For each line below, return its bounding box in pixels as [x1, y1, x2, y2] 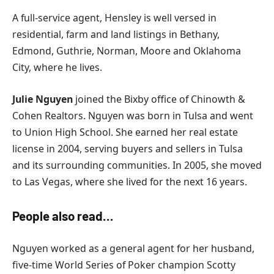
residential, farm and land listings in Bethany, [12, 28, 220, 42]
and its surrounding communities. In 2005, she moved [12, 158, 262, 172]
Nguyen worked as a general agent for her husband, [12, 241, 254, 255]
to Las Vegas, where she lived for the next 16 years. [12, 174, 247, 188]
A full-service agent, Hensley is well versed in [12, 11, 217, 25]
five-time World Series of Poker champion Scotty [12, 257, 235, 272]
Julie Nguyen [12, 92, 73, 106]
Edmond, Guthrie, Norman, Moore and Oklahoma [12, 44, 241, 58]
